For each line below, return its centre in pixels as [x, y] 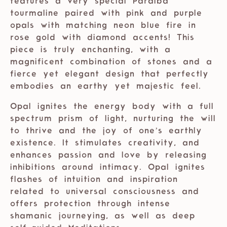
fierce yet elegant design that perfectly [109, 75]
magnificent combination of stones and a [111, 63]
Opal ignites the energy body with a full [112, 107]
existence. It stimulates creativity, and [105, 144]
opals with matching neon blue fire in [103, 26]
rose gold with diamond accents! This [102, 38]
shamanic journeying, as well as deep [103, 217]
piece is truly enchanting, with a [90, 50]
